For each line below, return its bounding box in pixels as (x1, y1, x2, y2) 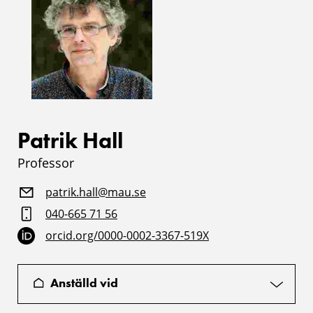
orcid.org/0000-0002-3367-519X (45, 228, 209, 243)
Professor (17, 154, 74, 171)
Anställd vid (50, 275, 118, 291)
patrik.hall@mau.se (45, 184, 146, 200)
